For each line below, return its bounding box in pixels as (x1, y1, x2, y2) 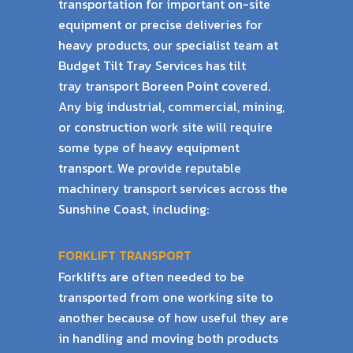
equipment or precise (58, 15, 185, 34)
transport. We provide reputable (58, 158, 241, 177)
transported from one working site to (58, 288, 273, 307)
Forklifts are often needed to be (58, 267, 244, 286)
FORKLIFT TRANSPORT (58, 246, 191, 265)
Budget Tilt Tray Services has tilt (58, 56, 246, 75)
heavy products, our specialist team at (58, 35, 278, 54)
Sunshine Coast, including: (58, 199, 209, 218)
